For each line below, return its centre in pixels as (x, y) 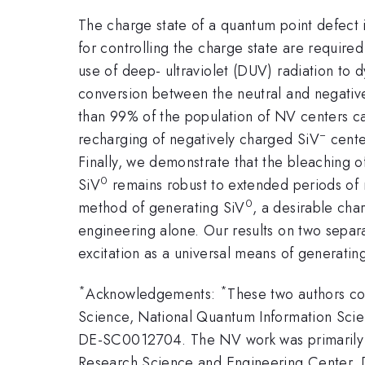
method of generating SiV (162, 207)
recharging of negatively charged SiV (199, 139)
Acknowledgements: (153, 295)
